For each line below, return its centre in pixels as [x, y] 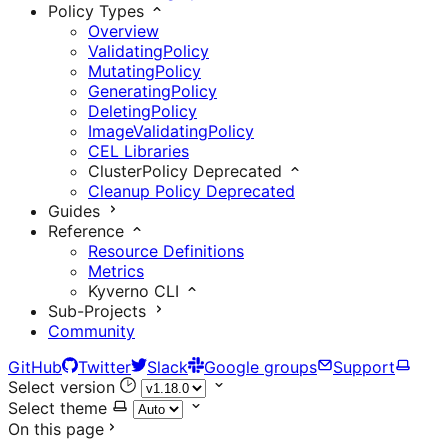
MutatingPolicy [144, 71]
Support [364, 367]
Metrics [116, 271]
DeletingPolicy [142, 111]
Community [91, 331]
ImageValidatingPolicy [171, 131]
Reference [86, 231]
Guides [74, 211]
